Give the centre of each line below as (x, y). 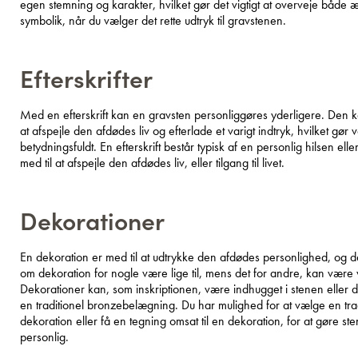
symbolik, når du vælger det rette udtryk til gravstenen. (153, 20)
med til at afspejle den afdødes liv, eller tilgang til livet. (152, 163)
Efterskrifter (86, 78)
